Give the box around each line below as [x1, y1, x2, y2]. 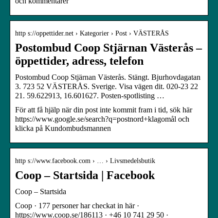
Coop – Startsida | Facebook [15, 168, 155, 182]
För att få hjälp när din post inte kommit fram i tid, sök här [15, 105, 192, 114]
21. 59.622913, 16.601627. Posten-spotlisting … [15, 91, 164, 100]
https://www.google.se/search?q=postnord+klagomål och [15, 114, 189, 123]
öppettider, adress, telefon [15, 54, 144, 67]
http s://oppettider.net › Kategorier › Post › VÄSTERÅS [15, 29, 169, 37]
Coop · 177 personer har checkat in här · [15, 201, 139, 210]
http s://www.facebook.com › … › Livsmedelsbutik [15, 157, 155, 164]
